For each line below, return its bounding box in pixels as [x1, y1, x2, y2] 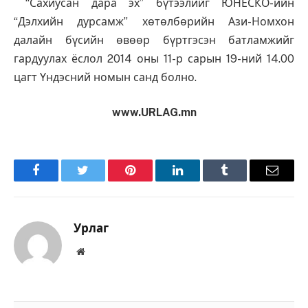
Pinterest [129, 174, 173, 187]
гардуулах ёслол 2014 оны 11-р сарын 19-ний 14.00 [14, 52, 294, 65]
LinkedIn [176, 174, 222, 187]
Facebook [34, 174, 83, 187]
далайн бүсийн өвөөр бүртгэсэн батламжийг [14, 33, 294, 47]
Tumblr [223, 174, 261, 187]
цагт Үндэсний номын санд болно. [14, 70, 197, 84]
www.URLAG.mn [111, 106, 197, 120]
